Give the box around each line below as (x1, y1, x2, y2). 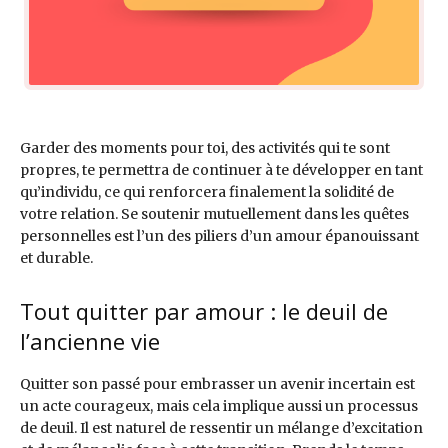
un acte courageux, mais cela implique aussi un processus (20, 397, 418, 416)
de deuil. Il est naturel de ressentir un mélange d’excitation (20, 419, 423, 438)
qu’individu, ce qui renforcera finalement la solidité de (20, 183, 394, 202)
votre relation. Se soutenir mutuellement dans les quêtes (20, 205, 409, 224)
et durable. (20, 249, 93, 268)
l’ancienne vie (20, 326, 160, 357)
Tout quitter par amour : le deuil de (20, 296, 388, 327)
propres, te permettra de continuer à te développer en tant (20, 161, 423, 180)
